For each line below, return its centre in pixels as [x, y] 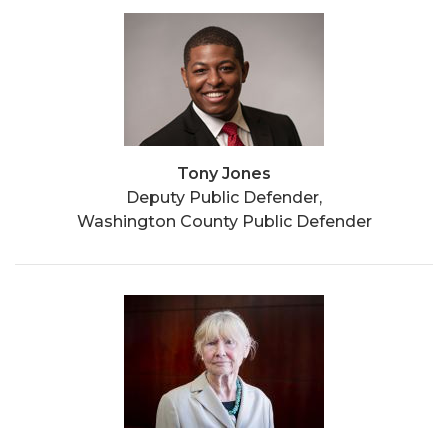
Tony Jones [224, 173]
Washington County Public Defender [224, 221]
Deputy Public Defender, [224, 197]
